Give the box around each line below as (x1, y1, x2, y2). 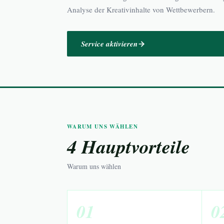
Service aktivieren (81, 38, 137, 49)
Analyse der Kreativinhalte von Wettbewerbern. (67, 4, 215, 14)
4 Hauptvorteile (67, 133, 190, 159)
